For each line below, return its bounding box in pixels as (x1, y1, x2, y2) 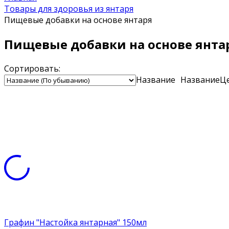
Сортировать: (4, 62, 60, 74)
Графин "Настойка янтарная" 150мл (4, 216, 147, 228)
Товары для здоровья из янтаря (4, 3, 133, 14)
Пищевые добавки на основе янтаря (4, 14, 152, 26)
